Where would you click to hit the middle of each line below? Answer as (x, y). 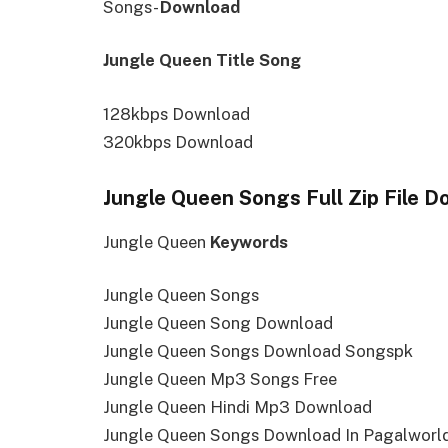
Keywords (249, 241)
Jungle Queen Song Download (218, 323)
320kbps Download (178, 141)
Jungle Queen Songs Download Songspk (258, 351)
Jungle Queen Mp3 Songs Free (220, 379)
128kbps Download (176, 113)
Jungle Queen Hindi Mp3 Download (237, 407)
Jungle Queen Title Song (202, 60)
